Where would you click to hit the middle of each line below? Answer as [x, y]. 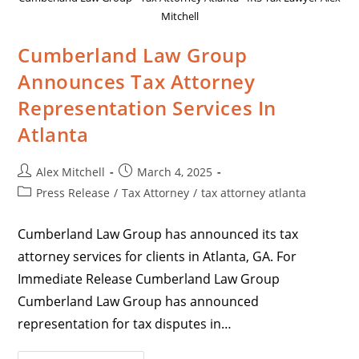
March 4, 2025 [175, 171]
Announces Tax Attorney [137, 81]
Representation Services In [147, 107]
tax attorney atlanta [254, 192]
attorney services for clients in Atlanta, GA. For [157, 256]
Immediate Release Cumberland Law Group [149, 278]
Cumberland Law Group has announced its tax [158, 234]
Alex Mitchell [71, 171]
